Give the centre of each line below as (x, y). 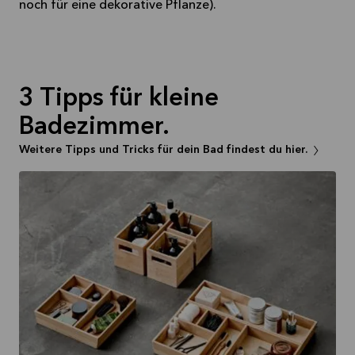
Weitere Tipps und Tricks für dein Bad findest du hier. (163, 150)
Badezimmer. (94, 128)
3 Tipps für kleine (119, 99)
